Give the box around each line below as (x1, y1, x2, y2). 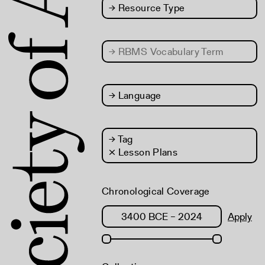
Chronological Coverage (102, 184, 210, 198)
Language (115, 88, 161, 102)
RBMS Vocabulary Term (115, 44, 224, 59)
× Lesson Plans (109, 145, 177, 159)
